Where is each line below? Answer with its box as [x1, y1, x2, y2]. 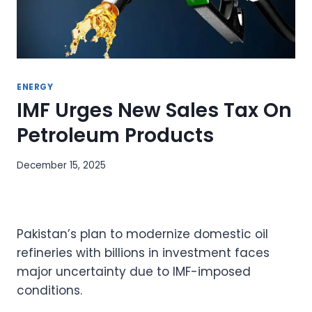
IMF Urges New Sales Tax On [17, 97, 292, 125]
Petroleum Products [17, 122, 214, 150]
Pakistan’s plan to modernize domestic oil [17, 225, 268, 242]
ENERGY [17, 81, 54, 93]
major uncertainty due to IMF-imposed [17, 263, 251, 280]
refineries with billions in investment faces [17, 244, 270, 261]
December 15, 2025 [17, 158, 106, 172]
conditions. [17, 281, 82, 299]
